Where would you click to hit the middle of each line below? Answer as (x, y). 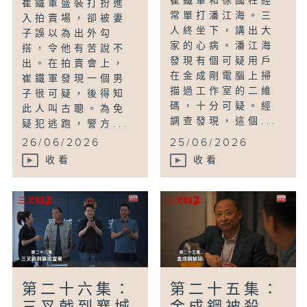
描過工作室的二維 (222, 91)
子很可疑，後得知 (74, 94)
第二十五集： (226, 290)
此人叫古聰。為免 (74, 109)
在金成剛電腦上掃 (222, 76)
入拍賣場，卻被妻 (74, 19)
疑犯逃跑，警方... (76, 124)
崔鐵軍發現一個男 (74, 79)
